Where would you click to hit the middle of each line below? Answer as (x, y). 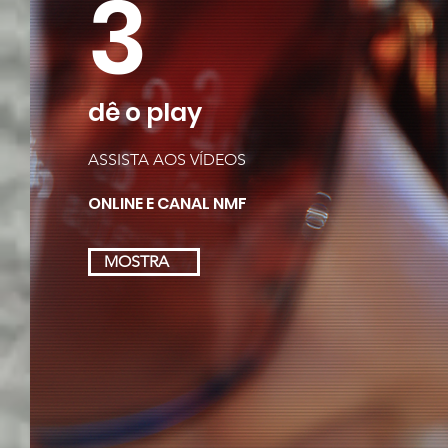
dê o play (144, 112)
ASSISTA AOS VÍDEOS (166, 159)
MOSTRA (136, 261)
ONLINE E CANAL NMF (167, 203)
